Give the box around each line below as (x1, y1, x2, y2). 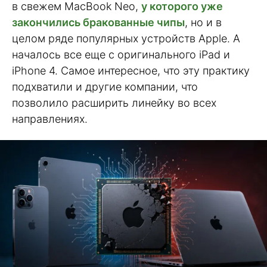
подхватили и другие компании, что (12, 80, 198, 93)
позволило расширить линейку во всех (12, 97, 216, 109)
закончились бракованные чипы (12, 16, 185, 29)
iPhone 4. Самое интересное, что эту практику (12, 64, 250, 77)
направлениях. (12, 113, 88, 125)
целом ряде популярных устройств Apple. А (12, 32, 240, 45)
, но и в (185, 16, 222, 29)
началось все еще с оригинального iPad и (12, 48, 230, 61)
